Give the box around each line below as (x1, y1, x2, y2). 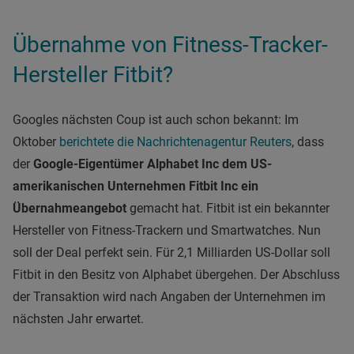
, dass (292, 134, 324, 149)
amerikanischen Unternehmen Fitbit (13, 178, 220, 194)
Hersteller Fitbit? (13, 61, 173, 88)
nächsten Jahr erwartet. (13, 311, 144, 326)
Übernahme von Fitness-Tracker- (13, 31, 328, 58)
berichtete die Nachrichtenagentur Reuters (59, 134, 292, 149)
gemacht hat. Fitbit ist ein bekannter (126, 200, 330, 216)
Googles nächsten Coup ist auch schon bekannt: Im (13, 111, 299, 127)
